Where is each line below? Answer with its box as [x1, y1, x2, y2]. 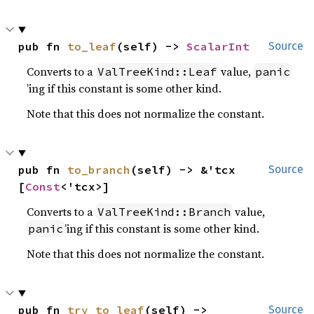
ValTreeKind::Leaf [97, 64, 217, 78]
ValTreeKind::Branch [97, 205, 231, 219]
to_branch [67, 163, 131, 177]
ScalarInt [186, 39, 250, 53]
